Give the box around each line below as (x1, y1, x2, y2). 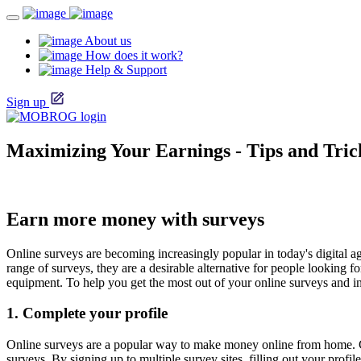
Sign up (6, 95, 46, 109)
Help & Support (82, 63, 167, 77)
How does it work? (82, 48, 183, 62)
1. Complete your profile (6, 305, 168, 322)
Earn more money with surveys (6, 208, 264, 230)
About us (82, 34, 131, 48)
